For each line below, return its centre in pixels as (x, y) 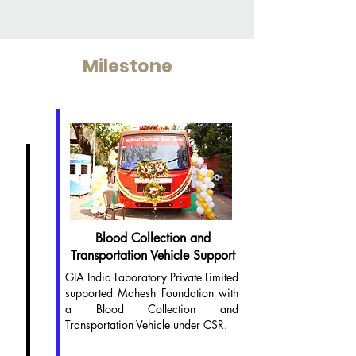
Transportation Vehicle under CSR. (146, 325)
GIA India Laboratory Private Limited (152, 277)
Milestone (127, 66)
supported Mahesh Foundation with (152, 293)
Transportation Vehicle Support (153, 255)
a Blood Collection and (152, 309)
